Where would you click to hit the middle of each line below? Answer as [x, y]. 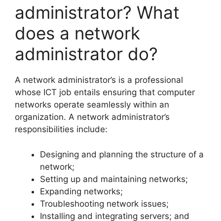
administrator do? [86, 54]
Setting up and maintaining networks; [114, 179]
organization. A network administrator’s [92, 117]
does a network [77, 33]
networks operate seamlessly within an [92, 105]
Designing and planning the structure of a [122, 154]
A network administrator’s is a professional [99, 80]
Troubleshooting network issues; [104, 203]
